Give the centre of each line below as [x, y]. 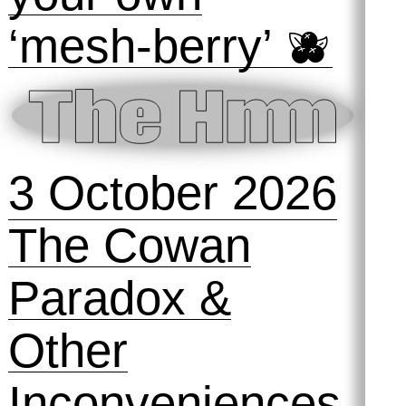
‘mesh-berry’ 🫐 [170, 46]
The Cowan [129, 245]
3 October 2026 [172, 192]
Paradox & [119, 297]
